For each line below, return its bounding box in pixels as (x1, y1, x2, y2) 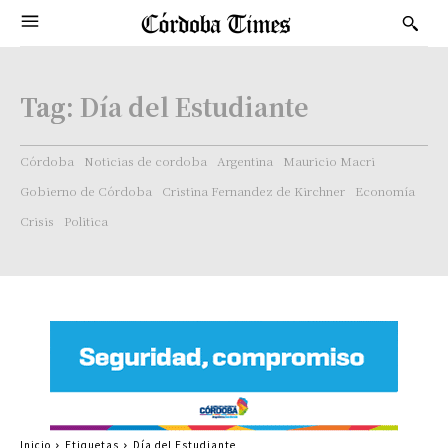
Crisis (20, 212, 54, 229)
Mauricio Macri (283, 152, 375, 169)
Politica (64, 212, 108, 229)
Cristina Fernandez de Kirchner (162, 182, 345, 199)
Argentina (217, 152, 273, 169)
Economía (355, 182, 415, 199)
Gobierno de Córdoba (20, 182, 152, 199)
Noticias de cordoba (84, 152, 207, 169)
